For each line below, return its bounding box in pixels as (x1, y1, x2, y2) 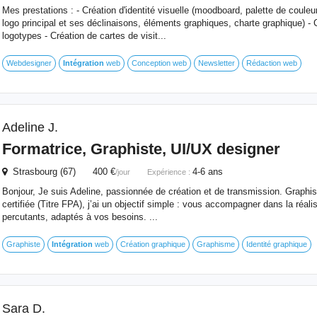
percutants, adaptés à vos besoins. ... (1, 212, 158, 222)
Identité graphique (246, 240, 307, 248)
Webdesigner (6, 59, 52, 67)
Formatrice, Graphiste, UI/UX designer (1, 140, 280, 158)
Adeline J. (1, 120, 58, 134)
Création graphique (120, 240, 185, 248)
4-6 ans (192, 166, 223, 177)
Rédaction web (246, 59, 297, 67)
